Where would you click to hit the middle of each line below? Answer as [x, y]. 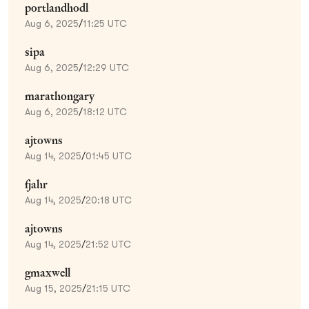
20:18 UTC [109, 200]
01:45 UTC [109, 156]
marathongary [60, 96]
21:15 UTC [108, 288]
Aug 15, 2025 [53, 288]
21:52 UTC [108, 244]
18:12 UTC [105, 111]
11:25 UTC [105, 23]
